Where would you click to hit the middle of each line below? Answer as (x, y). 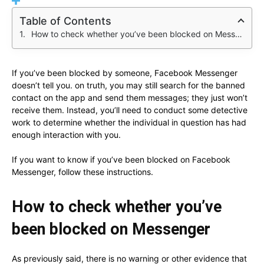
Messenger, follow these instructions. (82, 171)
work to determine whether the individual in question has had (129, 122)
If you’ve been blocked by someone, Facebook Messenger (125, 72)
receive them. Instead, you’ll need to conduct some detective (130, 110)
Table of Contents (65, 21)
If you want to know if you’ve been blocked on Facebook (121, 159)
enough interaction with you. (66, 134)
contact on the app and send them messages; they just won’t (130, 97)
